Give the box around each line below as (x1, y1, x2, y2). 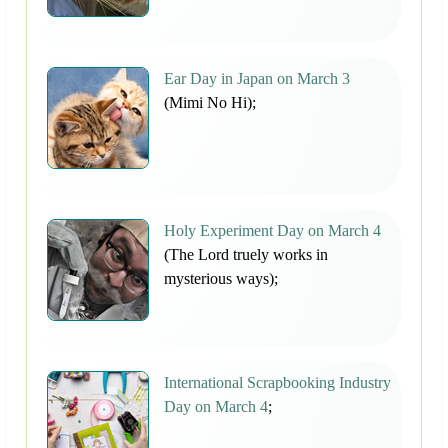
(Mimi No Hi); (164, 94, 256, 112)
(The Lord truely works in (164, 246, 328, 264)
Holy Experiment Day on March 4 (164, 222, 381, 240)
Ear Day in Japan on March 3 (164, 70, 350, 88)
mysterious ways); (164, 270, 278, 288)
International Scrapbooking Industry (164, 374, 391, 392)
